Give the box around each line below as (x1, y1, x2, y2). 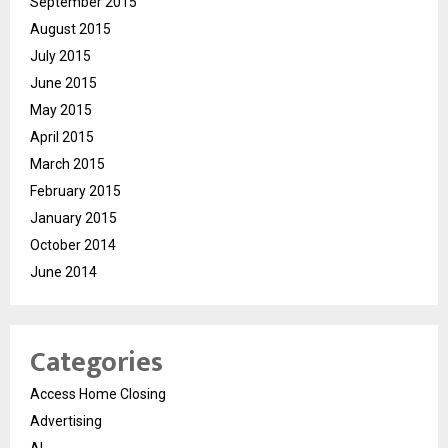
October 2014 (30, 236, 116, 253)
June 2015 (30, 74, 97, 91)
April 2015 (30, 128, 94, 145)
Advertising (30, 412, 102, 429)
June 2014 (30, 263, 97, 280)
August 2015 (30, 20, 111, 37)
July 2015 (30, 47, 91, 64)
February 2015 (30, 182, 121, 199)
